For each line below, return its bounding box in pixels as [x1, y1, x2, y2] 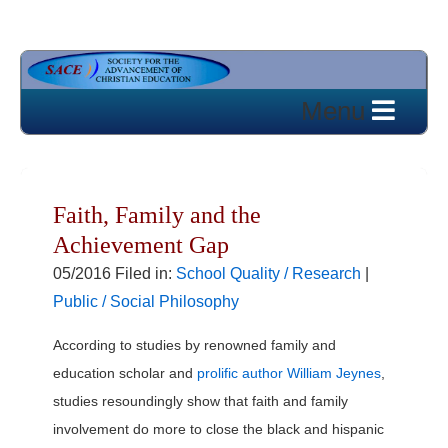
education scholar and [53, 364, 197, 381]
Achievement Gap [53, 231, 229, 258]
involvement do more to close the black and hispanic [53, 420, 384, 437]
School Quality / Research [176, 264, 361, 282]
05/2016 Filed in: [53, 264, 176, 282]
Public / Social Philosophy [53, 292, 239, 310]
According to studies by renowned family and [53, 336, 336, 353]
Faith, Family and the [53, 201, 261, 228]
